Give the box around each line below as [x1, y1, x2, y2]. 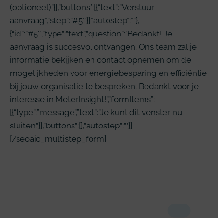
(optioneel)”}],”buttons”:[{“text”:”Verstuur [10, 2, 154, 12]
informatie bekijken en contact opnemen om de [10, 54, 191, 65]
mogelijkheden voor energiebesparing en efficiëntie [10, 68, 207, 78]
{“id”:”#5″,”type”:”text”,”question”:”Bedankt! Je [10, 28, 172, 38]
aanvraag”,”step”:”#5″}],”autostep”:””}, [10, 15, 140, 25]
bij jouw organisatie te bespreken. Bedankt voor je [10, 81, 199, 91]
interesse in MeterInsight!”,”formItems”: [10, 94, 155, 104]
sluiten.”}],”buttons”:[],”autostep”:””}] [10, 120, 132, 130]
